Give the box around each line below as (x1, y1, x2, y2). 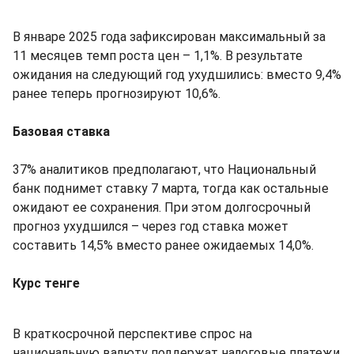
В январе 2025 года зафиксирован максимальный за (13, 28, 326, 44)
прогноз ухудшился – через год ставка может (13, 218, 288, 234)
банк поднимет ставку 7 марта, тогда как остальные (13, 180, 329, 196)
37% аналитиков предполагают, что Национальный (13, 161, 316, 177)
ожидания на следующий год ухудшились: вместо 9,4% (13, 66, 341, 82)
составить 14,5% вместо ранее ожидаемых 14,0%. (13, 237, 314, 253)
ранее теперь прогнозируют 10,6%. (13, 85, 220, 101)
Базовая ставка (13, 123, 110, 139)
